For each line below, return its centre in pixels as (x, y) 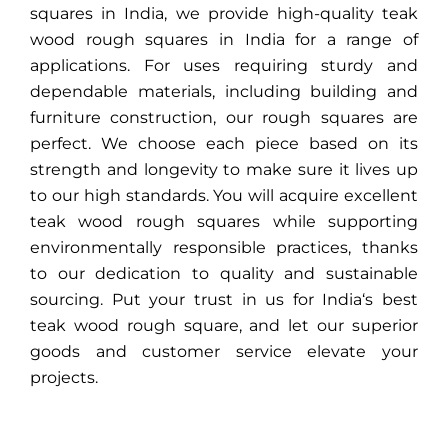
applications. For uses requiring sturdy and (224, 66)
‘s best (390, 300)
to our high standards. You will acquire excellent (224, 196)
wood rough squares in (137, 40)
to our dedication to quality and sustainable (224, 274)
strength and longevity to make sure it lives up (224, 170)
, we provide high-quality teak (291, 14)
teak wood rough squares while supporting (224, 222)
